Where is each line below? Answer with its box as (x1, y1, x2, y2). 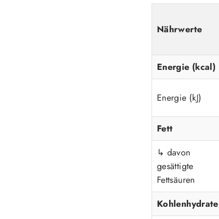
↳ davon (157, 146, 191, 159)
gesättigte (157, 159, 194, 173)
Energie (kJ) (157, 91, 202, 104)
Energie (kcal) (157, 60, 216, 73)
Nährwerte (157, 22, 202, 36)
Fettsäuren (157, 173, 195, 186)
